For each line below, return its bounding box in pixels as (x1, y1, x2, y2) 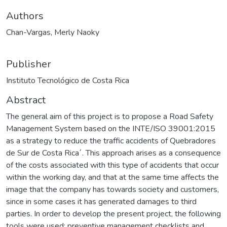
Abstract (6, 93, 46, 107)
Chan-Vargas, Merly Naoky (6, 26, 99, 38)
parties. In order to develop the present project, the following (6, 208, 221, 219)
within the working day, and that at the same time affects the (6, 171, 219, 183)
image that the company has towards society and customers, (6, 183, 219, 195)
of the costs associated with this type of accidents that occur (6, 159, 219, 171)
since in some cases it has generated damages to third (6, 196, 197, 207)
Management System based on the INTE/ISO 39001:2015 (6, 123, 215, 134)
